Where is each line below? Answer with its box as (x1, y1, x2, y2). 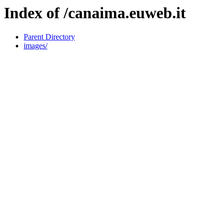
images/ (24, 41, 47, 50)
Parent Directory (24, 33, 75, 41)
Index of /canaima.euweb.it (4, 4, 186, 22)
